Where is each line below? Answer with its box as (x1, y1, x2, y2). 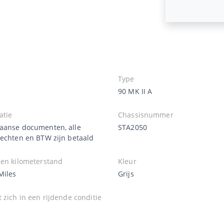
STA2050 (118, 122, 147, 132)
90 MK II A (118, 86, 152, 96)
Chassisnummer (118, 109, 173, 119)
